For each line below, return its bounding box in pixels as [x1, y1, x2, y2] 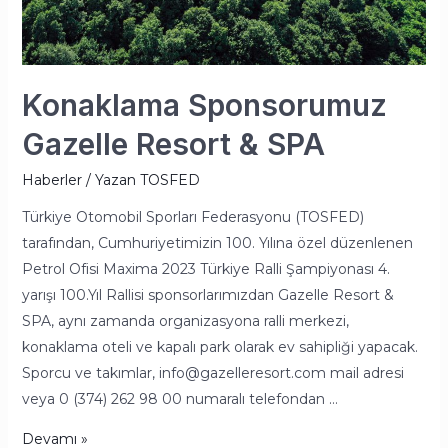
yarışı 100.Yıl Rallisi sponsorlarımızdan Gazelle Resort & [21, 286, 394, 305]
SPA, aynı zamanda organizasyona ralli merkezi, [21, 312, 349, 331]
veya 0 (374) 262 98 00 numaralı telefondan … [21, 390, 338, 409]
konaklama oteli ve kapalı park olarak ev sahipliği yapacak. [21, 338, 418, 357]
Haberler [21, 171, 82, 190]
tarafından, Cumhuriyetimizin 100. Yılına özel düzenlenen [21, 234, 413, 253]
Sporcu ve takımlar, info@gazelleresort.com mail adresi [21, 364, 404, 383]
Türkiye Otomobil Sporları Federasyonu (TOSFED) [21, 208, 364, 227]
